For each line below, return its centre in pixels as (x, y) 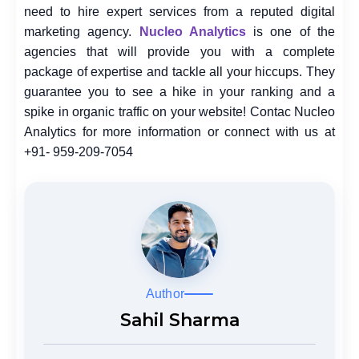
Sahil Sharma (179, 321)
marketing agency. (82, 32)
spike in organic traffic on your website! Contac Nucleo (179, 112)
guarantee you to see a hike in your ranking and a (179, 92)
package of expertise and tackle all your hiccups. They (179, 72)
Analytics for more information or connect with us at (179, 132)
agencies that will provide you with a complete (179, 52)
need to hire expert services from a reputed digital (179, 12)
